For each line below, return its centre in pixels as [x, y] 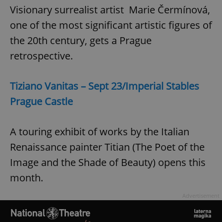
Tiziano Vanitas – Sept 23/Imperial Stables [105, 86]
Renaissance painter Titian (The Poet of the [107, 147]
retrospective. [41, 55]
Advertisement [201, 195]
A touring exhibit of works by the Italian [100, 131]
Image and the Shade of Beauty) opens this [108, 162]
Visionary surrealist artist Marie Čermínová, [110, 9]
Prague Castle [41, 101]
